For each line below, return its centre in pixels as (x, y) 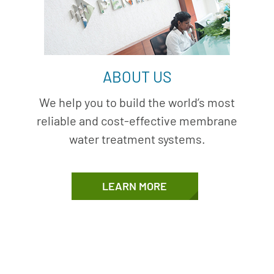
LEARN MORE (135, 186)
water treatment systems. (137, 139)
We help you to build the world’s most (137, 102)
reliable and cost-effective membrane (137, 120)
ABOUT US (137, 76)
